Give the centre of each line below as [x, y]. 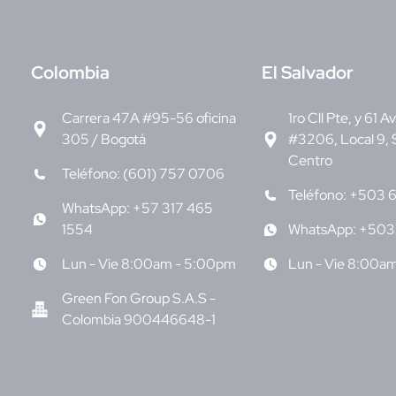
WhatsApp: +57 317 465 [137, 209]
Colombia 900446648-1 [139, 320]
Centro [310, 161]
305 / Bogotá [104, 140]
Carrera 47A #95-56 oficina [149, 118]
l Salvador [313, 73]
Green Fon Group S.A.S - [139, 299]
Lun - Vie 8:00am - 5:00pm [149, 264]
